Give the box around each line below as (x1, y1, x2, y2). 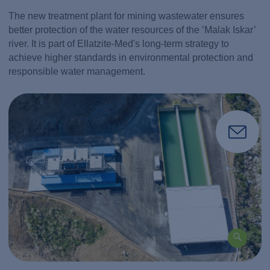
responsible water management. (8, 66, 146, 77)
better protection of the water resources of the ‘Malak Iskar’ (8, 24, 256, 35)
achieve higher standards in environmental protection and (8, 52, 254, 63)
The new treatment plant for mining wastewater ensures (8, 10, 245, 21)
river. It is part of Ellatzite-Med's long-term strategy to (8, 38, 230, 49)
